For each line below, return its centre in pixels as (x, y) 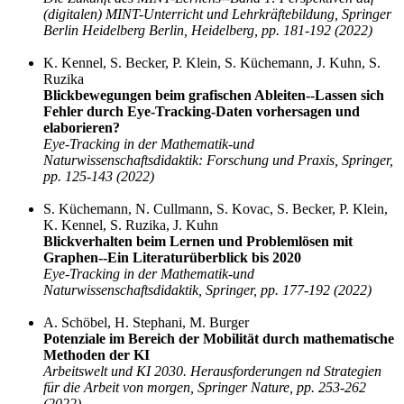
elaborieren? (82, 128)
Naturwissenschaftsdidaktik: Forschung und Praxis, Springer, (218, 161)
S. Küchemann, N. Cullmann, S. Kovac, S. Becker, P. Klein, (216, 209)
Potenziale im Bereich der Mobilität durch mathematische (219, 339)
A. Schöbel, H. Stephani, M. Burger (146, 323)
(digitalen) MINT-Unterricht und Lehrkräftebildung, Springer (217, 14)
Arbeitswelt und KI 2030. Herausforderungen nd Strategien (212, 372)
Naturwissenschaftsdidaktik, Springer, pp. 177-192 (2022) (207, 290)
